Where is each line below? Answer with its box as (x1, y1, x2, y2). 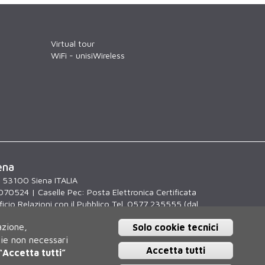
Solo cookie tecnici (132, 222, 219, 233)
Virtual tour (51, 38, 95, 49)
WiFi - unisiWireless (51, 50, 125, 61)
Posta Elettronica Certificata (86, 187, 196, 198)
